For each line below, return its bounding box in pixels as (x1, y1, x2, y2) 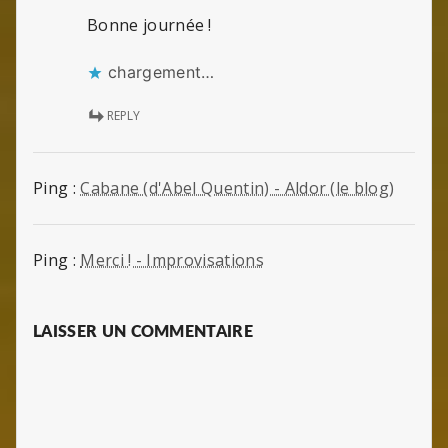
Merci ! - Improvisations (80, 249, 264, 272)
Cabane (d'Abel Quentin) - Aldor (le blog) (80, 177, 395, 200)
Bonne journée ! (87, 14, 212, 37)
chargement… (108, 62, 215, 83)
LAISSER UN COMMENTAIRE (33, 324, 254, 341)
